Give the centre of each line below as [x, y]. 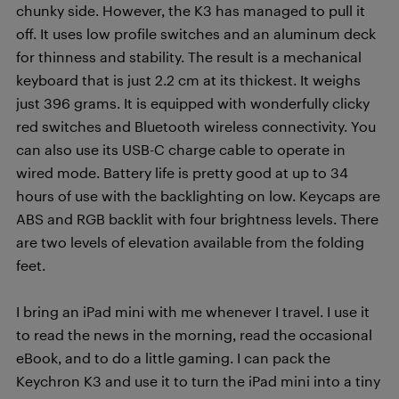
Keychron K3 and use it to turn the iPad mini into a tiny [198, 380]
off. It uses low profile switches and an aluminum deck [196, 33]
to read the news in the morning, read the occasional [194, 334]
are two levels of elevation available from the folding [190, 241]
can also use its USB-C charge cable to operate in [181, 149]
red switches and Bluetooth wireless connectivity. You [196, 126]
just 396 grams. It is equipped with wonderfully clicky [193, 102]
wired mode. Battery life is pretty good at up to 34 [182, 172]
